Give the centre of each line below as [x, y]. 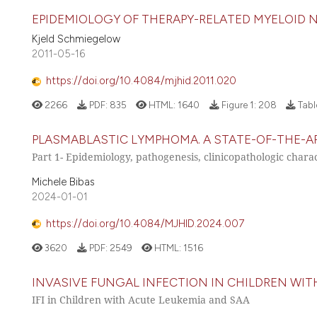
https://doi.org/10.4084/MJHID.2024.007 [145, 224]
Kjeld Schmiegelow [76, 39]
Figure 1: [238, 105]
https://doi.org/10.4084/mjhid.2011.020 [141, 81]
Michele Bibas [63, 181]
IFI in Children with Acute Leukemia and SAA [141, 300]
